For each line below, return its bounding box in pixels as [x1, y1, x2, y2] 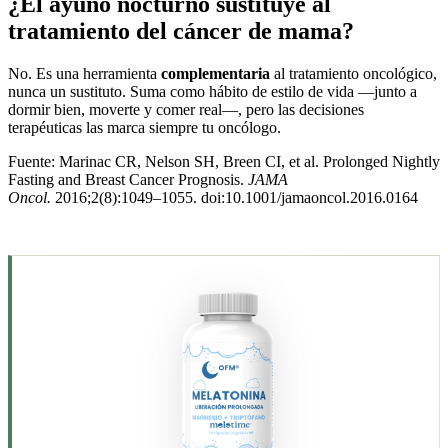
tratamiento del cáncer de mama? [8, 17, 354, 44]
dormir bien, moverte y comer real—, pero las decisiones [8, 100, 364, 118]
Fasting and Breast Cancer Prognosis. [8, 170, 248, 188]
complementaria [161, 64, 270, 82]
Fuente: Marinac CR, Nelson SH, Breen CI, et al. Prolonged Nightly [8, 152, 440, 170]
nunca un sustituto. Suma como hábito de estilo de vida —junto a [8, 82, 417, 100]
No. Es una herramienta [8, 64, 161, 82]
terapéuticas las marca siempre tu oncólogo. [8, 118, 281, 136]
